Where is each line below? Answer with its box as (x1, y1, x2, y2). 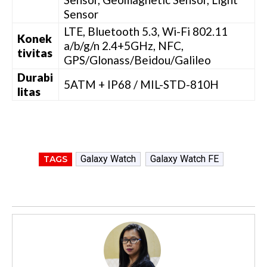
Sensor (64, 7, 98, 21)
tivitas (17, 46, 52, 60)
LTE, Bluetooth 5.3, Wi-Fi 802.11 (64, 24, 228, 39)
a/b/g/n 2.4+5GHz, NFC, (64, 39, 184, 53)
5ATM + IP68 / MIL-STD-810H (64, 77, 219, 92)
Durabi (17, 70, 53, 85)
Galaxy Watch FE (150, 153, 219, 165)
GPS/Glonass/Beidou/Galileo (64, 53, 211, 67)
